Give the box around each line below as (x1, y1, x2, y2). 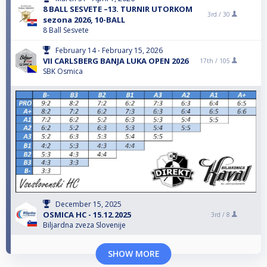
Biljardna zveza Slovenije (43, 220, 126, 231)
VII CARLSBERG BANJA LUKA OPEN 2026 (43, 55, 188, 67)
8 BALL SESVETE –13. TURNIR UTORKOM (43, 4, 193, 15)
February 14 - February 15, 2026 (55, 45, 163, 56)
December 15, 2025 (55, 199, 122, 210)
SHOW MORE (107, 248, 160, 260)
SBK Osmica (43, 66, 83, 77)
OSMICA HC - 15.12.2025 (43, 209, 131, 221)
